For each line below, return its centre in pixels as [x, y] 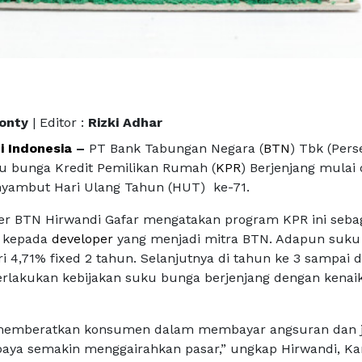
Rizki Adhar [125, 123]
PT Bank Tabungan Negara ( [176, 149]
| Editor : [58, 123]
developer [84, 239]
